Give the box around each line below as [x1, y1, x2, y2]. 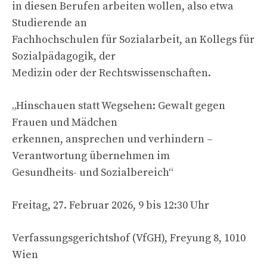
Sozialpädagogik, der [12, 49, 116, 63]
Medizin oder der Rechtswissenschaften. [12, 66, 211, 80]
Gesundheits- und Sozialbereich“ [12, 165, 173, 179]
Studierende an [12, 15, 87, 30]
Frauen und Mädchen [12, 115, 117, 129]
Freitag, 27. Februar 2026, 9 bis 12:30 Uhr [12, 198, 209, 212]
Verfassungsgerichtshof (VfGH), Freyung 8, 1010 [12, 231, 246, 245]
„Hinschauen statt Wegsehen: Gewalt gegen [12, 98, 225, 113]
